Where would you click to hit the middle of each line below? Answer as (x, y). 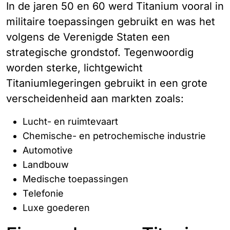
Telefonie (43, 194)
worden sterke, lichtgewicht (74, 68)
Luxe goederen (56, 208)
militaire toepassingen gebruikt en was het (111, 22)
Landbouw (46, 165)
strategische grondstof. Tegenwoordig (100, 53)
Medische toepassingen (75, 179)
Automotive (48, 150)
